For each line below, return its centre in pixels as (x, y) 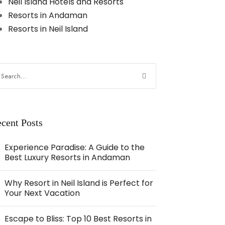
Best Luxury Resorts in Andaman (68, 157)
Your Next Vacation (42, 193)
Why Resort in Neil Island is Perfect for (79, 183)
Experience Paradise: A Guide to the (75, 147)
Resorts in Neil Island (48, 29)
